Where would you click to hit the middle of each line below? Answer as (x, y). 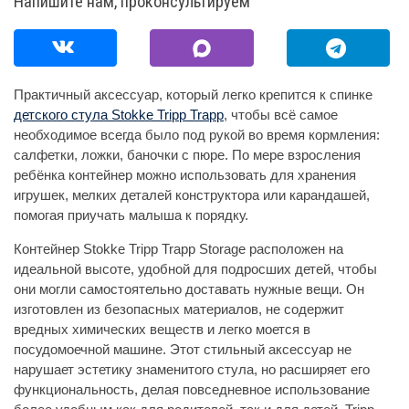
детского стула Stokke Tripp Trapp (119, 115)
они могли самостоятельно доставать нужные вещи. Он (189, 289)
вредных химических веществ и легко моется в (162, 330)
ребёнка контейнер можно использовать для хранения (185, 175)
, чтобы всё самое (281, 115)
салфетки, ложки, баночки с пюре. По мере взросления (187, 155)
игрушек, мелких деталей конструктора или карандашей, (192, 195)
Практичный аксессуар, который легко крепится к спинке (193, 95)
